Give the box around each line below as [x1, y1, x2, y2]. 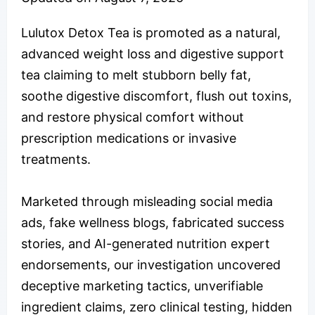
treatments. [21, 151, 91, 167]
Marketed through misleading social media [21, 193, 273, 209]
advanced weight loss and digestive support [21, 46, 284, 61]
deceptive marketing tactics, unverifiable [21, 278, 263, 293]
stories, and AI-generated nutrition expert [21, 236, 270, 251]
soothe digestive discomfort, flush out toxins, [21, 88, 292, 103]
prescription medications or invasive [21, 130, 236, 146]
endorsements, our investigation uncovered [21, 257, 281, 272]
